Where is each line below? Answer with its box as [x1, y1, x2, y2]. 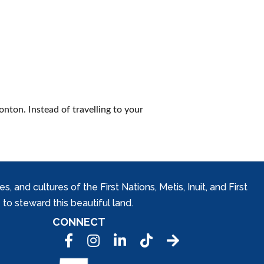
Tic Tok [139, 235, 171, 246]
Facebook [63, 235, 108, 246]
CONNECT [52, 216, 105, 228]
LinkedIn [113, 235, 150, 246]
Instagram [86, 235, 131, 246]
